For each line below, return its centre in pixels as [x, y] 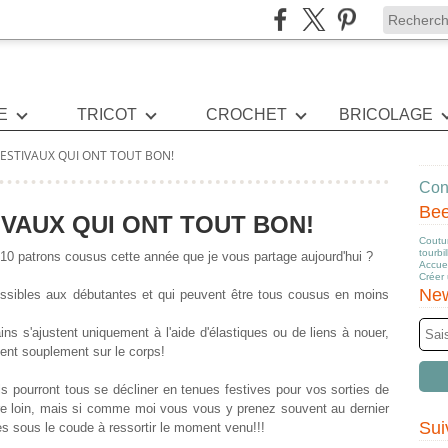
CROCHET [247, 114]
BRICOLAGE [386, 114]
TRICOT [106, 114]
